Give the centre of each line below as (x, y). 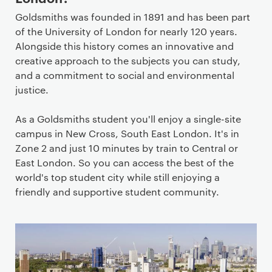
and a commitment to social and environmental (125, 75)
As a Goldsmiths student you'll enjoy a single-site (128, 119)
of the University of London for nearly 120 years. (126, 32)
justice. (33, 90)
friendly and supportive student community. (117, 192)
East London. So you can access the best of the (124, 163)
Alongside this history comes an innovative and (124, 46)
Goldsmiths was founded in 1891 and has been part (133, 17)
